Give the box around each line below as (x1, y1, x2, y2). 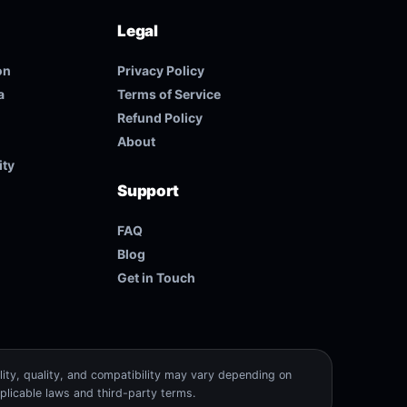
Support (117, 182, 179, 200)
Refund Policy (117, 110, 203, 125)
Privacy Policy (117, 63, 205, 78)
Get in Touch (117, 270, 196, 285)
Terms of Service (117, 86, 222, 102)
